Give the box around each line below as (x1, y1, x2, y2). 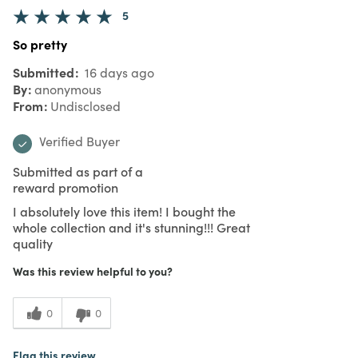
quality (13, 233, 53, 252)
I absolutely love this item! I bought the (13, 201, 236, 220)
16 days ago (82, 63, 154, 81)
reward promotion (13, 177, 118, 196)
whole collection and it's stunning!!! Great (13, 217, 250, 236)
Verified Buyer (39, 132, 120, 149)
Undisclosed (50, 97, 121, 114)
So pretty (13, 34, 67, 53)
